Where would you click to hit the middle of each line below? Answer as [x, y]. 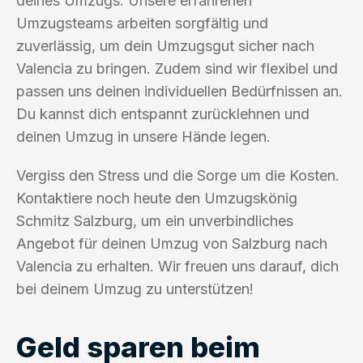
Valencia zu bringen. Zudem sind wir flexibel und [177, 68]
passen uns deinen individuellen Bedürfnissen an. [179, 91]
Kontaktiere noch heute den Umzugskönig [157, 198]
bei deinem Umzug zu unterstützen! [135, 288]
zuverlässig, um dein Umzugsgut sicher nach [165, 45]
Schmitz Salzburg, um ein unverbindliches [155, 220]
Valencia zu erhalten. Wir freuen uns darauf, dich [177, 266]
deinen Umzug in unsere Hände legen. [143, 136]
